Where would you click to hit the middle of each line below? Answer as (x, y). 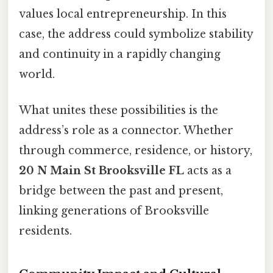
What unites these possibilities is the (119, 110)
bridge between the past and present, (121, 190)
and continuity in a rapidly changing (120, 54)
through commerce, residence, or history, (136, 150)
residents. (45, 231)
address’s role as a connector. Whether (126, 130)
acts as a (208, 170)
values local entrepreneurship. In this (123, 14)
